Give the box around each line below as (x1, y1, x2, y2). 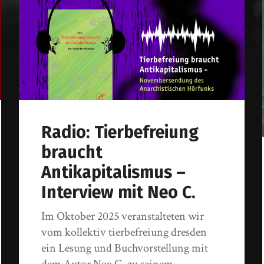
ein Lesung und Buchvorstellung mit (41, 240, 209, 256)
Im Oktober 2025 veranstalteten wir (41, 208, 204, 224)
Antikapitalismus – (41, 161, 186, 183)
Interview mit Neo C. (41, 181, 196, 203)
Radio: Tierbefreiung (41, 121, 199, 143)
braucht (41, 141, 103, 163)
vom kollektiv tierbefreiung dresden (41, 224, 207, 240)
